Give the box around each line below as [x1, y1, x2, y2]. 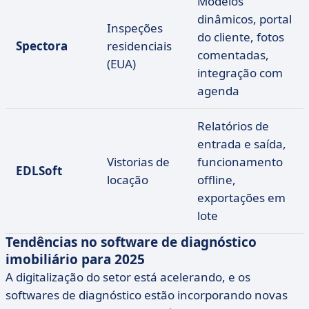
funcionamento [197, 154, 283, 170]
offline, [197, 172, 236, 188]
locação [107, 172, 148, 188]
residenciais [107, 38, 172, 54]
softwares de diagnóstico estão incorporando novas [6, 287, 288, 303]
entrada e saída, [197, 136, 286, 152]
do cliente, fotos [197, 29, 284, 45]
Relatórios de [197, 118, 269, 134]
